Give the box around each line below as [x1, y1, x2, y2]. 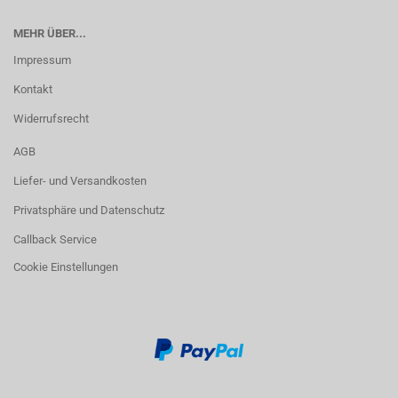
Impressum [13, 53, 71, 67]
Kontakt [13, 83, 52, 96]
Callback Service [13, 233, 97, 246]
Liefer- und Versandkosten [13, 174, 147, 187]
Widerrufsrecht [13, 112, 89, 125]
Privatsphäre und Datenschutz [13, 203, 164, 217]
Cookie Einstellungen [13, 260, 118, 274]
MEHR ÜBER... [13, 27, 86, 40]
